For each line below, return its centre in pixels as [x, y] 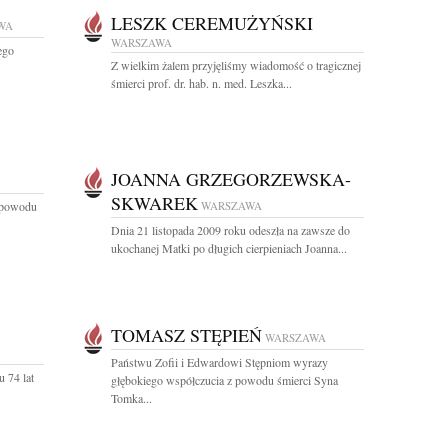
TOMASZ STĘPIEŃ [186, 335]
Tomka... [131, 398]
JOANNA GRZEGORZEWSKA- [231, 179]
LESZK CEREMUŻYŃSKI [212, 23]
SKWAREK [154, 203]
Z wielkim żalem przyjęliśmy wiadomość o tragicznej [236, 65]
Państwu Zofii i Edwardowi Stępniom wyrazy [219, 362]
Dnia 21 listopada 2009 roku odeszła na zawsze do [230, 230]
